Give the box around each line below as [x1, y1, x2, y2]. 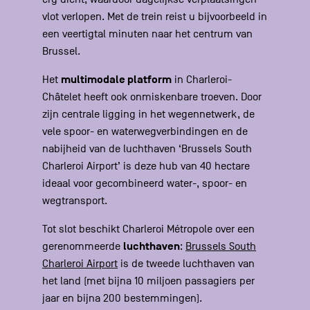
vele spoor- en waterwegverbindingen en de [42, 125, 248, 138]
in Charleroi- [172, 73, 232, 86]
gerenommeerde [42, 240, 124, 253]
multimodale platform [61, 73, 172, 87]
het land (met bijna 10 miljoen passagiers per [42, 275, 255, 288]
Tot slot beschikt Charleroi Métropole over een [42, 223, 255, 236]
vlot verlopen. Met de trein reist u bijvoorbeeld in [42, 10, 268, 24]
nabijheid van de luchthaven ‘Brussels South [42, 143, 253, 156]
